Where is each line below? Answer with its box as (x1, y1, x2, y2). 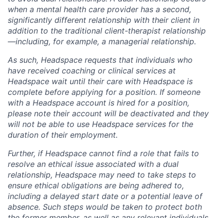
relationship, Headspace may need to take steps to (8, 169, 196, 180)
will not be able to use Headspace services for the (8, 119, 193, 129)
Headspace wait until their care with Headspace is (8, 76, 193, 86)
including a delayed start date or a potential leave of (8, 191, 202, 201)
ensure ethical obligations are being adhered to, (8, 180, 184, 190)
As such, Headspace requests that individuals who (8, 54, 193, 65)
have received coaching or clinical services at (8, 65, 176, 75)
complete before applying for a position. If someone (8, 87, 200, 97)
